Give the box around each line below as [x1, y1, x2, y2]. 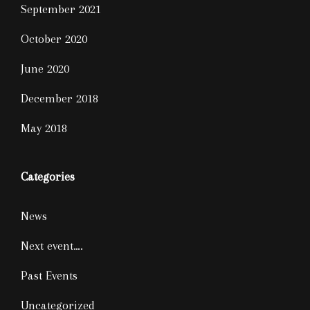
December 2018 [21, 91, 98, 105]
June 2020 [21, 62, 69, 75]
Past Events [21, 268, 77, 282]
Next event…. [21, 239, 83, 253]
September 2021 [21, 2, 101, 16]
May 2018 [21, 121, 67, 135]
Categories [21, 170, 75, 183]
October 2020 [21, 32, 87, 46]
